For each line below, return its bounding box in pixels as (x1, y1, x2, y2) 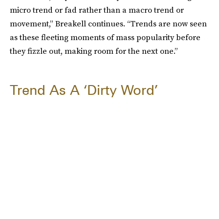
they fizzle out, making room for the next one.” (10, 45, 178, 57)
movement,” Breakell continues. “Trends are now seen (10, 18, 207, 29)
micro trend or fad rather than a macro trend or (10, 4, 184, 16)
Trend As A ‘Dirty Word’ (10, 82, 158, 99)
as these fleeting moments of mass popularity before (10, 32, 200, 43)
